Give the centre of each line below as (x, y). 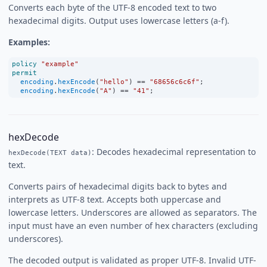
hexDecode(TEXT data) (50, 152)
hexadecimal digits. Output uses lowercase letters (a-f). (119, 20)
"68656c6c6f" (175, 81)
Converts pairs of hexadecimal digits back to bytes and (118, 186)
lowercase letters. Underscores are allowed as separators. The (133, 212)
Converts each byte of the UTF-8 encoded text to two (112, 7)
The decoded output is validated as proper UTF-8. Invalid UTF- (132, 260)
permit (24, 72)
